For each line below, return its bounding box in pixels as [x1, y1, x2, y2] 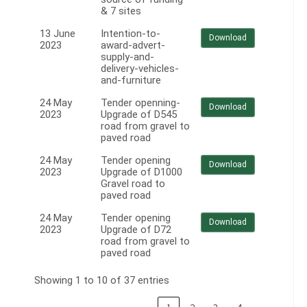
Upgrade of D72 [101, 223, 171, 236]
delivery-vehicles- [101, 62, 179, 75]
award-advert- [101, 39, 165, 52]
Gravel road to [101, 177, 165, 191]
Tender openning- [101, 97, 180, 110]
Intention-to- [101, 27, 160, 40]
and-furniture [101, 74, 161, 87]
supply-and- [101, 51, 154, 64]
